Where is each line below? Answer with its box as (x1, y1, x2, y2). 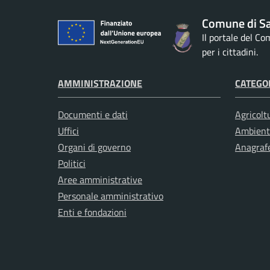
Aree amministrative (58, 172, 142, 187)
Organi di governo (58, 140, 131, 155)
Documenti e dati (58, 107, 128, 122)
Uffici (58, 124, 79, 139)
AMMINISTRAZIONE (58, 76, 142, 91)
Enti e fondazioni (58, 205, 127, 220)
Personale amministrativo (58, 189, 163, 204)
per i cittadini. (201, 45, 258, 60)
